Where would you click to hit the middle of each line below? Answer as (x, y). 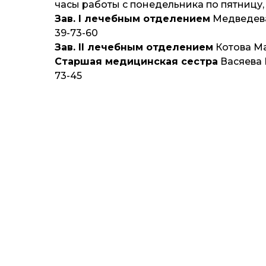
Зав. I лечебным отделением (132, 19)
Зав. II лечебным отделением (134, 47)
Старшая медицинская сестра (136, 61)
